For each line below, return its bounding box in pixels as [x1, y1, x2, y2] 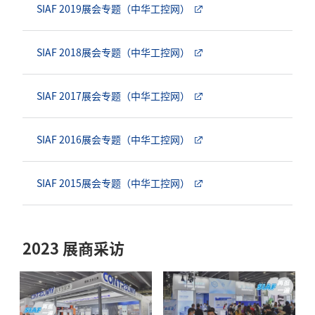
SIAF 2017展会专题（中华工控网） [37, 89, 190, 103]
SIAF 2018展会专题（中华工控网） [37, 45, 190, 59]
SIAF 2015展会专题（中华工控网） [37, 176, 190, 190]
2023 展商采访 [22, 236, 124, 259]
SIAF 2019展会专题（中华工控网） [37, 1, 190, 15]
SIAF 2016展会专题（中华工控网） [37, 132, 190, 146]
